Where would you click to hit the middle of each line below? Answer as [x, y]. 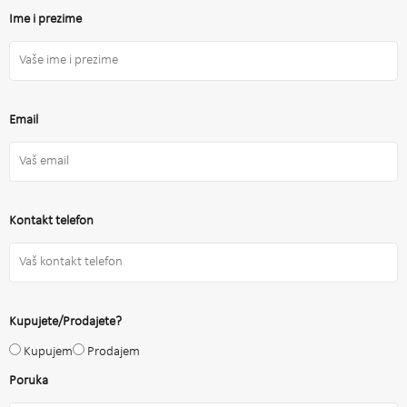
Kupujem [48, 352]
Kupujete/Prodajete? [65, 322]
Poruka [29, 381]
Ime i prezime [45, 19]
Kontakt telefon [51, 221]
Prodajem [114, 352]
